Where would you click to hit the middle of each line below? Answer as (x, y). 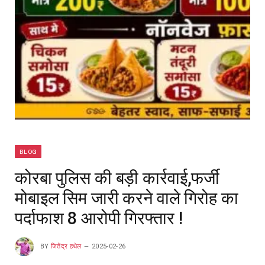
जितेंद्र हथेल (66, 246)
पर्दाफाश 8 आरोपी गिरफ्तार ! (99, 218)
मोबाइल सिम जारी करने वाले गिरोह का (127, 198)
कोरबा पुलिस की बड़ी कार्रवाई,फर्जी (117, 178)
